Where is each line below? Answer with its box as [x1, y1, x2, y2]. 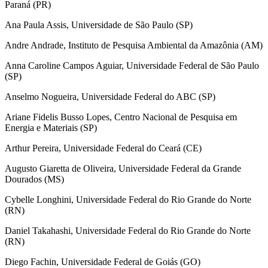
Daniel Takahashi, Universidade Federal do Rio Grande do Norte [5, 225, 251, 236]
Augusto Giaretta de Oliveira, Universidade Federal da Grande [5, 163, 241, 173]
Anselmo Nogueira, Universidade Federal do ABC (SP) [5, 91, 215, 102]
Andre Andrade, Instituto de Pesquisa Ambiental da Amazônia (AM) [5, 39, 263, 50]
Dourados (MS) [5, 173, 64, 184]
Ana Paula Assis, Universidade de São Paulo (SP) [5, 19, 193, 30]
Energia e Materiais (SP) [5, 122, 97, 133]
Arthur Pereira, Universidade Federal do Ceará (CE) [5, 142, 202, 153]
